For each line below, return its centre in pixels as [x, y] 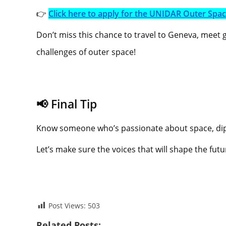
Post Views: [67, 205]
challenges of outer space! [86, 52]
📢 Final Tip [67, 104]
